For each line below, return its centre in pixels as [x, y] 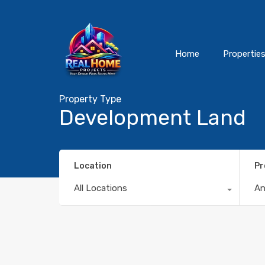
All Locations [101, 188]
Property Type [90, 99]
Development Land [153, 117]
